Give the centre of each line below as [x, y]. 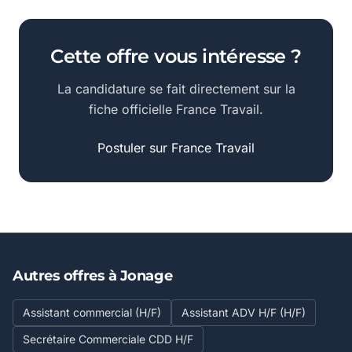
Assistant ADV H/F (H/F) [244, 312]
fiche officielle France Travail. [176, 109]
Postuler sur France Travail [176, 148]
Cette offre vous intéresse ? [176, 56]
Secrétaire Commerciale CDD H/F [108, 339]
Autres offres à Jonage [93, 276]
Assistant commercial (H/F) [92, 312]
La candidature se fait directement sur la [176, 89]
